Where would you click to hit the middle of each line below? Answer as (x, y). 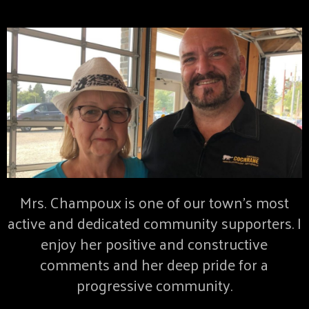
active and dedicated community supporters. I (154, 223)
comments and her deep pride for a (154, 265)
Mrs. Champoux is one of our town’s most (154, 202)
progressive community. (154, 285)
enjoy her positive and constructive (154, 244)
